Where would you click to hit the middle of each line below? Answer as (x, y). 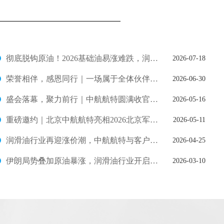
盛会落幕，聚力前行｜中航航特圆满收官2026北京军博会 (154, 99)
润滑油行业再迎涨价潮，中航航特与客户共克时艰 (154, 140)
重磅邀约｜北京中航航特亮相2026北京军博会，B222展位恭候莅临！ (154, 120)
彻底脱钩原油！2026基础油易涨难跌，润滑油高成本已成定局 (154, 58)
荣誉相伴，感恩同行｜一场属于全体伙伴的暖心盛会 (154, 79)
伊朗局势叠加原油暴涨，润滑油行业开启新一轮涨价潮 (154, 161)
